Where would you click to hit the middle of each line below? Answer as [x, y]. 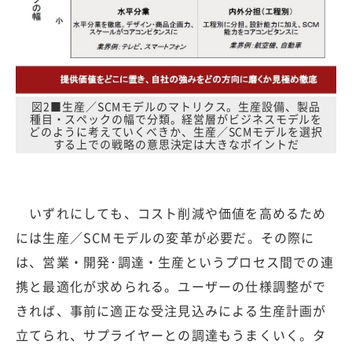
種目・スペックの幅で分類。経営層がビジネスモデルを [176, 118]
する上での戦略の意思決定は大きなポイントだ [176, 143]
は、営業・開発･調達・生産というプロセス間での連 [175, 261]
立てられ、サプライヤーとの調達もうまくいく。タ [171, 334]
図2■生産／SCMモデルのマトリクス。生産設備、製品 [176, 106]
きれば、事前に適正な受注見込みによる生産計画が [171, 310]
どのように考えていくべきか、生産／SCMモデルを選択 [176, 131]
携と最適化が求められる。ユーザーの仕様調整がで [171, 286]
